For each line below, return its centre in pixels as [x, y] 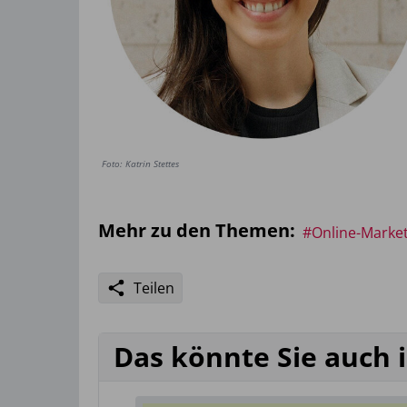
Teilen [154, 288]
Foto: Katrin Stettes [140, 164]
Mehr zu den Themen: [197, 231]
